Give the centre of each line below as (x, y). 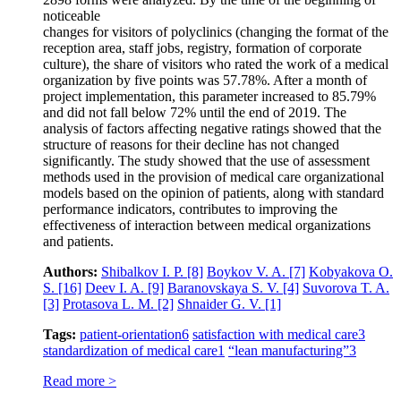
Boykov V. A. (248, 271)
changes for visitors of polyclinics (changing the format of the (216, 31)
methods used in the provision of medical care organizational (213, 176)
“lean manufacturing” (289, 350)
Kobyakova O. (351, 271)
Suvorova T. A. (346, 287)
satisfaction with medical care (275, 334)
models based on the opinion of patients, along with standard (213, 192)
